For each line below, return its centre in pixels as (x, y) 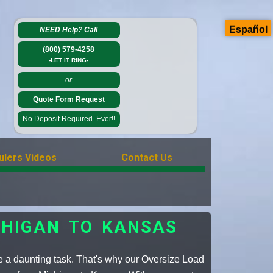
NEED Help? (62, 30)
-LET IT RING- (69, 60)
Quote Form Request (69, 99)
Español (248, 29)
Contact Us (147, 158)
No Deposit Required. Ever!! (69, 119)
